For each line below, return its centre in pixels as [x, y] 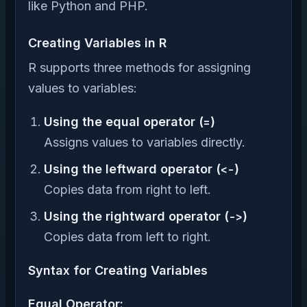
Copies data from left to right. [128, 236]
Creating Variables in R [97, 42]
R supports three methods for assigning [139, 67]
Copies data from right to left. [128, 189]
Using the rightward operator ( [137, 216]
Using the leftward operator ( [133, 169]
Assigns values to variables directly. [145, 142]
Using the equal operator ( [124, 121]
